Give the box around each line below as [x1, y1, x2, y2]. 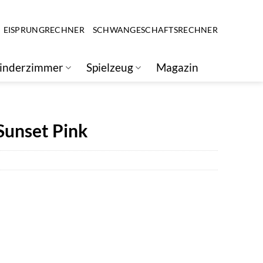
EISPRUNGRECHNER [3, 25, 85, 35]
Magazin [156, 60, 199, 74]
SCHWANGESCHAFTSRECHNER [92, 25, 218, 35]
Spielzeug [86, 60, 134, 74]
